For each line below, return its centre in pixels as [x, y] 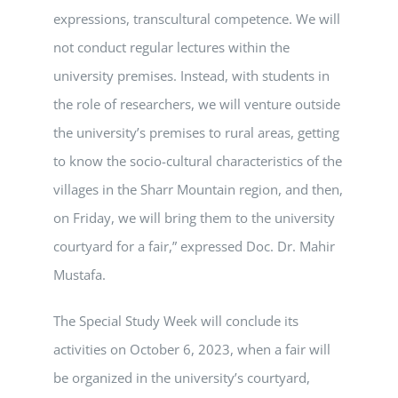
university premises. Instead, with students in [191, 76]
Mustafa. [80, 275]
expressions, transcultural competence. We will [197, 19]
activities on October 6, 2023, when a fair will [192, 350]
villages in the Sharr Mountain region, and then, [198, 190]
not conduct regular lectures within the [171, 48]
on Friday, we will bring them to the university [194, 218]
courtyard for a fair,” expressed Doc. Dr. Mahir [194, 247]
